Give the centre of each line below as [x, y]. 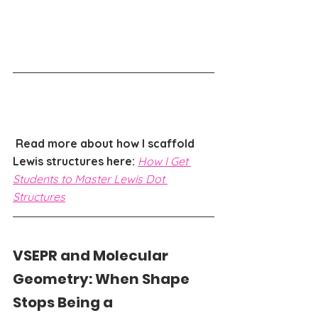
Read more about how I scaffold [106, 144]
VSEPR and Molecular [92, 256]
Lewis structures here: [75, 161]
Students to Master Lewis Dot [90, 179]
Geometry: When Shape [103, 279]
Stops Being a [64, 303]
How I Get [164, 161]
